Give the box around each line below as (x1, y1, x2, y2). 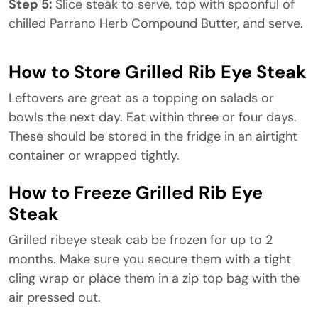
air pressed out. (9, 289, 101, 306)
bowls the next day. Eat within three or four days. (9, 109, 297, 126)
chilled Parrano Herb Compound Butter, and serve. (9, 15, 303, 32)
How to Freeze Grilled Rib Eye (9, 181, 263, 204)
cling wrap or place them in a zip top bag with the (9, 270, 300, 287)
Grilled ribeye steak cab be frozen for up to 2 (9, 231, 273, 248)
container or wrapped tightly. (9, 147, 180, 164)
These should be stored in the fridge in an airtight (9, 128, 297, 145)
